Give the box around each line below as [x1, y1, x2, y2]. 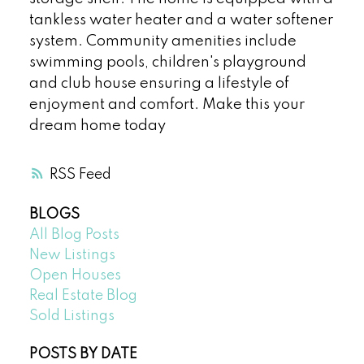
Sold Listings [28, 309, 115, 324]
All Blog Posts [28, 227, 119, 243]
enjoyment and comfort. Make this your [28, 97, 305, 112]
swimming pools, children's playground [28, 54, 306, 70]
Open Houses [28, 268, 121, 284]
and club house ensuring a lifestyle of [28, 76, 289, 91]
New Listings [28, 248, 115, 263]
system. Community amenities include [28, 33, 297, 49]
